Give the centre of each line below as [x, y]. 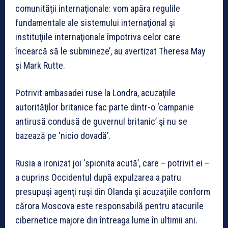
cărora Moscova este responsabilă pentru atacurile [109, 206]
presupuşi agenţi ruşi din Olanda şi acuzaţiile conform [113, 192]
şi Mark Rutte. [40, 66]
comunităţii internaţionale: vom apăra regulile [98, 9]
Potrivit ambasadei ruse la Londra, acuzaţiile [95, 93]
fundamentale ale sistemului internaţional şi [95, 23]
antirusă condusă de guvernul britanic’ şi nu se [101, 122]
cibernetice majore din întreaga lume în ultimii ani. [106, 220]
